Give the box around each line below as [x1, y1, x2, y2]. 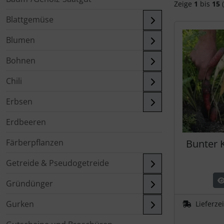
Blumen [6, 34, 35, 45]
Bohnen [6, 55, 35, 66]
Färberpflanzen [6, 137, 63, 148]
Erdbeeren [6, 116, 46, 127]
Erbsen [6, 96, 32, 107]
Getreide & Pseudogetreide [6, 157, 109, 168]
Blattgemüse [6, 14, 53, 25]
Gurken [6, 198, 34, 209]
